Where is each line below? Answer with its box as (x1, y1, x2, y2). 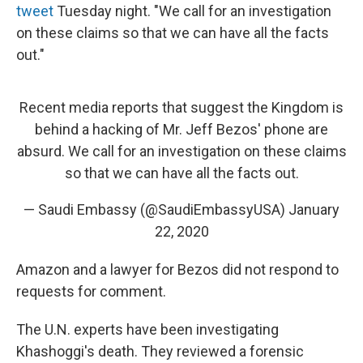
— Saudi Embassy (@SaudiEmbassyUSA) (23, 201, 288, 218)
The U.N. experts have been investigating (16, 321, 279, 338)
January (288, 201, 340, 218)
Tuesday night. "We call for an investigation (53, 2, 331, 19)
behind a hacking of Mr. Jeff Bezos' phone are (35, 121, 328, 138)
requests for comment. (16, 283, 166, 300)
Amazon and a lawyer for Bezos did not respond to (16, 261, 339, 278)
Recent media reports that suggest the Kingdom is (19, 99, 344, 116)
